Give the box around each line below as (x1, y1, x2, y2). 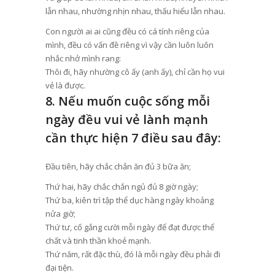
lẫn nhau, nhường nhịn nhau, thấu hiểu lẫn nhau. (45, 6, 225, 17)
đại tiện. (45, 262, 74, 274)
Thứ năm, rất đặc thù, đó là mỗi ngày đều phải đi (45, 249, 220, 260)
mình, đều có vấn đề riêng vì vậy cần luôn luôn (45, 39, 214, 51)
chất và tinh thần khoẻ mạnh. (45, 235, 151, 247)
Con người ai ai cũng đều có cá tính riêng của (45, 26, 209, 37)
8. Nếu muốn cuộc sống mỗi (45, 93, 210, 110)
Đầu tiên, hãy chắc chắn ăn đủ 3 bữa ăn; (45, 161, 191, 172)
